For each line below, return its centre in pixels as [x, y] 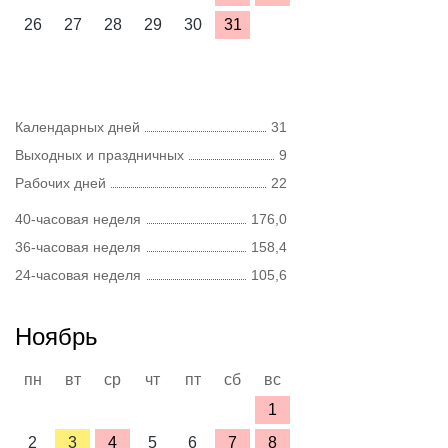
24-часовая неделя [78, 275]
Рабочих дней [60, 183]
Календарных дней [77, 127]
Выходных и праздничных [99, 155]
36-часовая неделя [78, 247]
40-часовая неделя [78, 219]
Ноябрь [56, 336]
